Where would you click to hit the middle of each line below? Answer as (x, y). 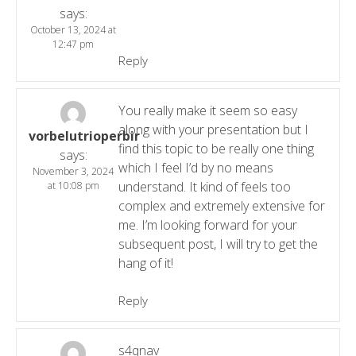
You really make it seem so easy (207, 110)
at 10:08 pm (73, 185)
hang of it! (145, 263)
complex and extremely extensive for (221, 205)
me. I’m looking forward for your (207, 224)
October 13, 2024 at (74, 29)
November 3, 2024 (74, 171)
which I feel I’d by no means (195, 167)
